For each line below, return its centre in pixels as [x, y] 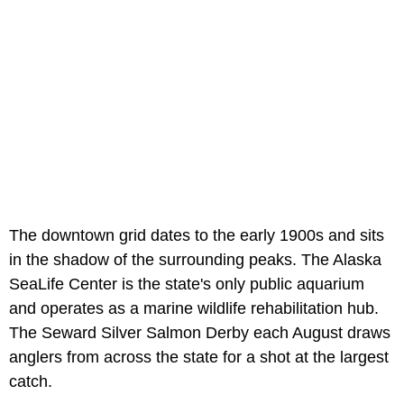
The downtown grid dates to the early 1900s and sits [197, 236]
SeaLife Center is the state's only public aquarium [187, 285]
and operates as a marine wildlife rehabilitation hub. [194, 309]
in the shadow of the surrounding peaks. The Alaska [195, 260]
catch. [31, 382]
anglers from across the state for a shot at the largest [199, 358]
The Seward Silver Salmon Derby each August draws [200, 333]
